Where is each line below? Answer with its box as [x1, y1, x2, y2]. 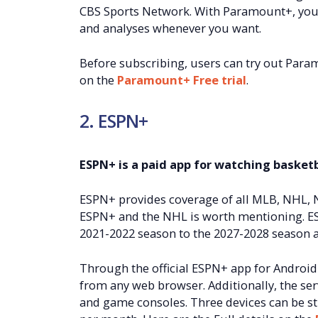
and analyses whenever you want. [79, 19, 261, 36]
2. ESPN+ [79, 109, 148, 133]
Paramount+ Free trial [117, 71, 246, 88]
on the [79, 71, 117, 88]
